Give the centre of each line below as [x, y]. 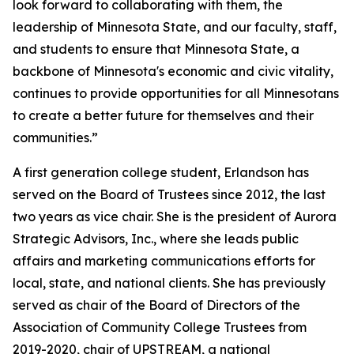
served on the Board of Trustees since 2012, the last [169, 195]
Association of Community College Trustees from [160, 328]
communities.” [55, 138]
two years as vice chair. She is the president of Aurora [175, 217]
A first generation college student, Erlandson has [161, 173]
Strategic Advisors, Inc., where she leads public [156, 239]
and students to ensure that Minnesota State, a [156, 49]
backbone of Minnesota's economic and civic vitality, [173, 72]
